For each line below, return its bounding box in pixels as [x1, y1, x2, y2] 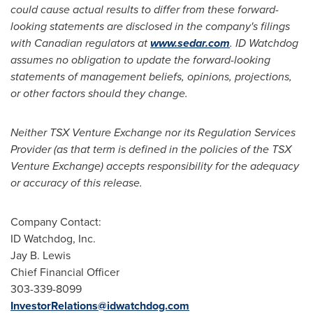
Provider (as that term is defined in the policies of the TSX [10, 141, 291, 157]
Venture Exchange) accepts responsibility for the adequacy [10, 158, 299, 174]
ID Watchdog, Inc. [10, 231, 99, 247]
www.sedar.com [150, 35, 230, 51]
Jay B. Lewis [10, 247, 73, 263]
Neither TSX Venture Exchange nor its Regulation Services [10, 124, 296, 140]
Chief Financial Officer [10, 264, 122, 280]
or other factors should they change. [10, 85, 188, 101]
